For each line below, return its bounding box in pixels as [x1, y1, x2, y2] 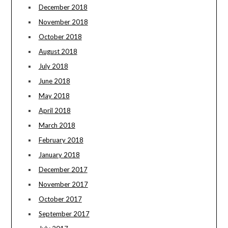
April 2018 [38, 106, 71, 115]
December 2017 [38, 165, 88, 174]
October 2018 [38, 33, 82, 41]
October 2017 [38, 195, 82, 204]
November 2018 [38, 18, 88, 26]
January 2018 [38, 151, 80, 159]
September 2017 [38, 210, 90, 218]
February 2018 [38, 136, 83, 145]
